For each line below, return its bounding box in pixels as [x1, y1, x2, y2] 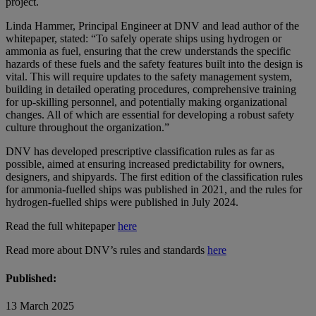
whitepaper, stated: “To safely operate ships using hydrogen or [6, 32, 281, 45]
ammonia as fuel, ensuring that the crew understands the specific [6, 45, 291, 58]
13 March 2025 [6, 299, 74, 312]
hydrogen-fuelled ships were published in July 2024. [6, 196, 238, 209]
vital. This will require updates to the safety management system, [6, 71, 292, 83]
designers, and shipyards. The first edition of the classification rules [6, 171, 303, 183]
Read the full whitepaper [6, 220, 118, 233]
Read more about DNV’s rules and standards [6, 244, 207, 257]
